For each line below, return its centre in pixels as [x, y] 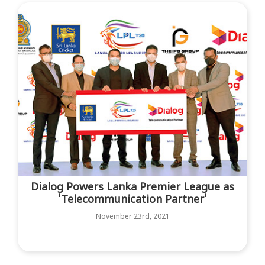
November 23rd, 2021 [132, 217]
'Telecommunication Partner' [132, 200]
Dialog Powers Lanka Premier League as [132, 188]
